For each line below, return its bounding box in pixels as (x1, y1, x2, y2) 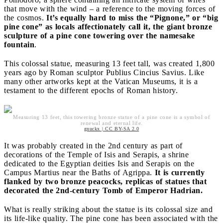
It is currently (152, 168, 205, 177)
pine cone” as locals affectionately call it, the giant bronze (4, 22, 212, 31)
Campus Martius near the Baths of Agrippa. (4, 168, 152, 177)
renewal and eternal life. (80, 119, 143, 126)
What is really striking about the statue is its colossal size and (4, 205, 213, 214)
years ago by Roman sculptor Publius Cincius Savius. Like (4, 68, 204, 77)
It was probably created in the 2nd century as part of (4, 141, 183, 150)
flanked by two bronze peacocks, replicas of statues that (4, 177, 207, 186)
